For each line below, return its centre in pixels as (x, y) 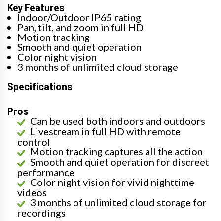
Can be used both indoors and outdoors (118, 121)
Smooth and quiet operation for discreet (120, 162)
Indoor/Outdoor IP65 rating (79, 17)
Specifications (40, 86)
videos (32, 192)
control (34, 141)
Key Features (36, 7)
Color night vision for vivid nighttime (112, 182)
